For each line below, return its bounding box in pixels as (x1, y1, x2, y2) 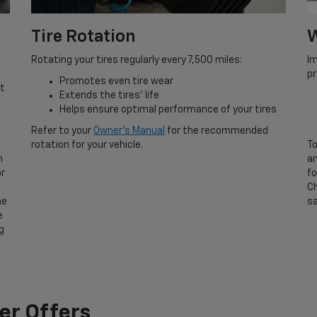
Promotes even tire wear (59, 76, 173, 87)
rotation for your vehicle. (31, 140, 143, 151)
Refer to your (31, 126, 93, 137)
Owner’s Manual (93, 126, 165, 137)
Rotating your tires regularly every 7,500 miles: (31, 55, 242, 66)
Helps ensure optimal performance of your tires (59, 105, 277, 115)
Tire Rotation (31, 28, 136, 46)
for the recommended (165, 126, 268, 137)
